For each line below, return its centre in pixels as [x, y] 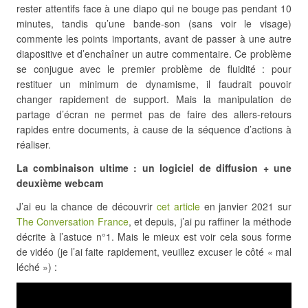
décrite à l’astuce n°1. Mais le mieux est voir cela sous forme [154, 236]
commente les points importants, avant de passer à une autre [154, 38]
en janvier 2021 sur [246, 206]
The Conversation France [73, 221]
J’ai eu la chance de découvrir [87, 206]
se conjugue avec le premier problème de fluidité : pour [154, 69]
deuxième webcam [60, 183]
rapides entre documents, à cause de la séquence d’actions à [154, 129]
